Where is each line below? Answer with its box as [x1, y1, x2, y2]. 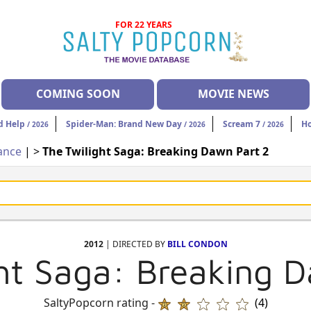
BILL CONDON [167, 238, 228, 251]
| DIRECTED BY [103, 238, 167, 251]
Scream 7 [223, 118, 260, 131]
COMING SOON [35, 86, 120, 102]
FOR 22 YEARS [115, 19, 173, 31]
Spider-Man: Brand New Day [66, 118, 182, 131]
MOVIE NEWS [197, 86, 269, 102]
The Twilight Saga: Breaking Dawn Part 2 [42, 144, 269, 160]
